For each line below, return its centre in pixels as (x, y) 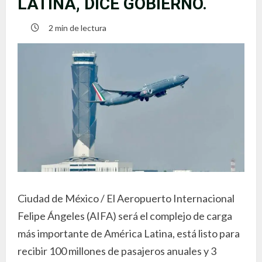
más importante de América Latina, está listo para (129, 233)
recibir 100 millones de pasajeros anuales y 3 (117, 251)
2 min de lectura (77, 27)
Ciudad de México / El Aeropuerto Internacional (126, 198)
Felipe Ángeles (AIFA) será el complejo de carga (125, 216)
